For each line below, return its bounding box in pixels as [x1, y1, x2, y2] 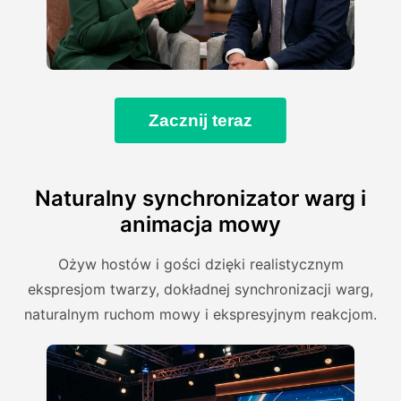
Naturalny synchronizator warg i [35, 185, 366, 212]
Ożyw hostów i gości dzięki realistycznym [57, 255, 344, 274]
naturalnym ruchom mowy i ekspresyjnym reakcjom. [24, 305, 377, 324]
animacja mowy [120, 211, 281, 238]
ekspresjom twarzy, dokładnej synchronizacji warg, [28, 280, 373, 299]
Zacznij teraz [149, 110, 252, 130]
